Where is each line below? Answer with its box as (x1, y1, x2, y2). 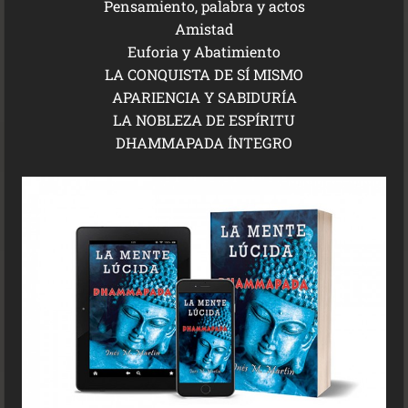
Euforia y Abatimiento (127, 42, 280, 61)
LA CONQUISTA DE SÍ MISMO (105, 65, 303, 84)
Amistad (174, 19, 234, 38)
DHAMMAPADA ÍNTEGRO (116, 133, 292, 152)
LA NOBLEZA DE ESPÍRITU (113, 110, 295, 129)
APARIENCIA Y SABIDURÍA (111, 87, 297, 107)
